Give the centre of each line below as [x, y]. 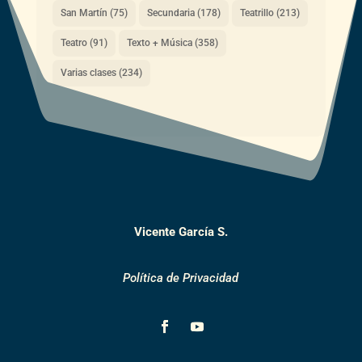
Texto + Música [159, 42]
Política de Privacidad [181, 278]
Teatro [74, 42]
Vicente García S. [181, 232]
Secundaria [170, 13]
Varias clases [88, 72]
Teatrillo [257, 13]
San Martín [84, 13]
